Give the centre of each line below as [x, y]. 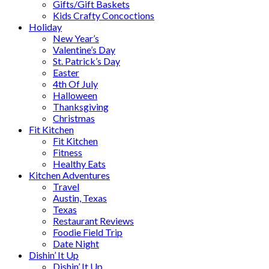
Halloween [75, 95]
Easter [66, 72]
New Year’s [76, 38]
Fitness [68, 152]
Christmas [74, 118]
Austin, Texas [80, 198]
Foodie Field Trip [88, 232]
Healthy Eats [79, 164]
